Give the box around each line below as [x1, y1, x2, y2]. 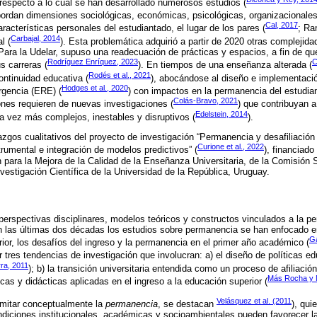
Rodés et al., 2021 [88, 70, 151, 79]
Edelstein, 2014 [195, 109, 248, 118]
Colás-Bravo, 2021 [173, 96, 238, 105]
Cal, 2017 [265, 21, 298, 30]
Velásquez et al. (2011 [217, 296, 292, 305]
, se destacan [158, 299, 217, 310]
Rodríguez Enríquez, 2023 [47, 57, 138, 67]
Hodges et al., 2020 [62, 83, 128, 93]
